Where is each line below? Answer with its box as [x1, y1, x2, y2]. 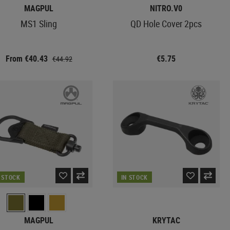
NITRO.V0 [150, 2, 183, 14]
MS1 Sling [21, 17, 57, 30]
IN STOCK [121, 173, 148, 181]
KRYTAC [152, 215, 180, 226]
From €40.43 [5, 52, 50, 64]
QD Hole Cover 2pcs [130, 17, 202, 30]
